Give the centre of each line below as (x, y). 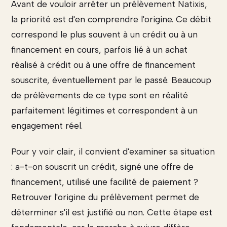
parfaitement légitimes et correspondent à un (104, 110)
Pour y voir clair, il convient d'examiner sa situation (113, 152)
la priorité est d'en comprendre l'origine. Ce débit (111, 19)
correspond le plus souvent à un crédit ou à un (104, 34)
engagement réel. (47, 125)
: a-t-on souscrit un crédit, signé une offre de (102, 167)
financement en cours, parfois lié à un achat (99, 49)
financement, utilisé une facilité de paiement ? (105, 182)
